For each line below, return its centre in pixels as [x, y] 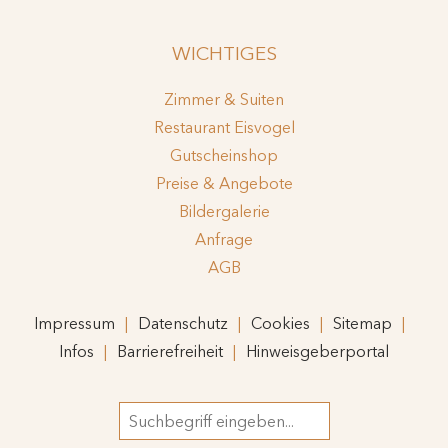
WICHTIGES [224, 53]
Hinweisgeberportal [317, 351]
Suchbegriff [160, 416]
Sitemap [362, 323]
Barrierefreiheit [170, 351]
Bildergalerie [224, 211]
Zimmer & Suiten [224, 99]
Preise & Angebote [224, 183]
